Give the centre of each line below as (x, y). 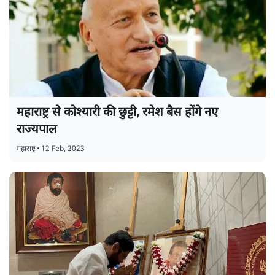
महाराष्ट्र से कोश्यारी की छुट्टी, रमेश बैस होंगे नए (117, 113)
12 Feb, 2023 (63, 149)
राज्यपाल (37, 130)
